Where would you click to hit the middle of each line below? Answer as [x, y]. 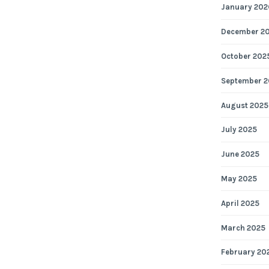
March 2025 [243, 228]
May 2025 [239, 178]
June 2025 [240, 154]
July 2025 [239, 130]
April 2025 [240, 203]
